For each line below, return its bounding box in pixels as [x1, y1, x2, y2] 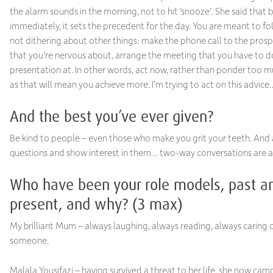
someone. [9, 234, 49, 247]
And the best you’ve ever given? [9, 106, 213, 126]
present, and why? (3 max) [9, 194, 183, 213]
